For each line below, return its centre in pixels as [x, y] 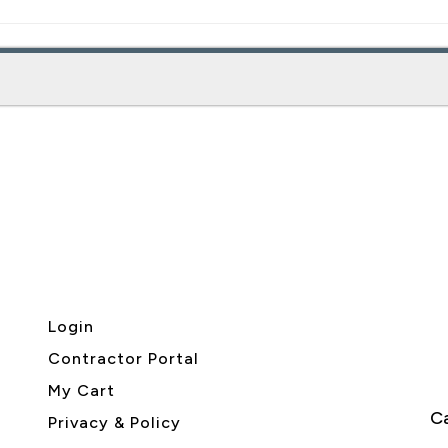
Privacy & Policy [115, 422]
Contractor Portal [124, 358]
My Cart [82, 390]
